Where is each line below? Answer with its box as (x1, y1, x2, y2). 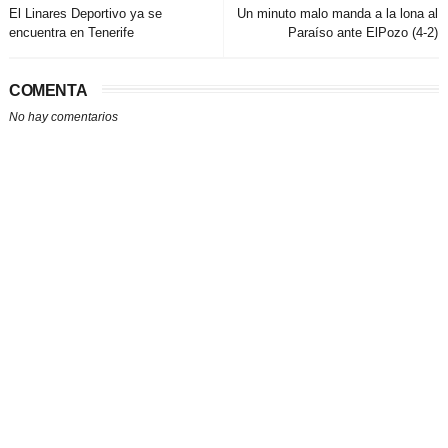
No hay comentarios (8, 110, 118, 125)
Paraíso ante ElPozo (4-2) (288, 25, 439, 41)
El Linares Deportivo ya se (8, 6, 162, 22)
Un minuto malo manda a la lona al (237, 6, 439, 22)
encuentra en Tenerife (8, 25, 134, 41)
